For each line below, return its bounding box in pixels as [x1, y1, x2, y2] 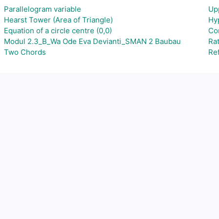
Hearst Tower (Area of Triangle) [4, 15, 113, 24]
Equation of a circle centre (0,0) [4, 26, 112, 35]
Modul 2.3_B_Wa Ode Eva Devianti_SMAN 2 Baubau [4, 37, 181, 46]
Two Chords [4, 47, 46, 57]
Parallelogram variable [4, 4, 81, 14]
